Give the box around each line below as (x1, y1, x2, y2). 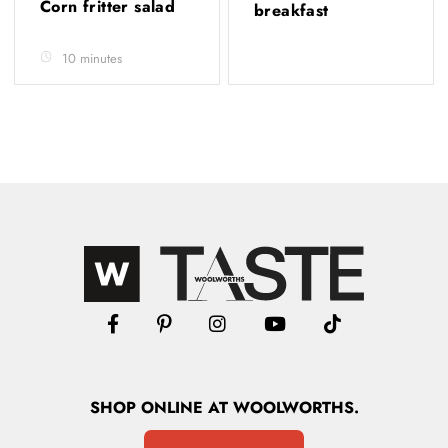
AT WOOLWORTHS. (207, 396, 359, 419)
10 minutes (62, 49, 122, 68)
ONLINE (135, 396, 208, 419)
